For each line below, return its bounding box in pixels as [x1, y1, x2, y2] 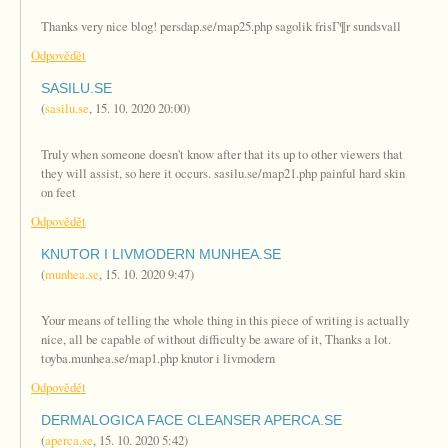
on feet [41, 183, 76, 201]
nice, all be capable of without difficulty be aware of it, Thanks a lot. [41, 330, 391, 348]
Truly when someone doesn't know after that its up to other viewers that [41, 145, 403, 163]
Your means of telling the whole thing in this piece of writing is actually [41, 311, 409, 329]
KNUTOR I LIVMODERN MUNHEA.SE [41, 246, 281, 262]
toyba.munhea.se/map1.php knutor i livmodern [41, 349, 275, 367]
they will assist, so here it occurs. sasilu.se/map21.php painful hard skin [41, 164, 405, 182]
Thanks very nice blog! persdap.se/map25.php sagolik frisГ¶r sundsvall [41, 17, 401, 35]
